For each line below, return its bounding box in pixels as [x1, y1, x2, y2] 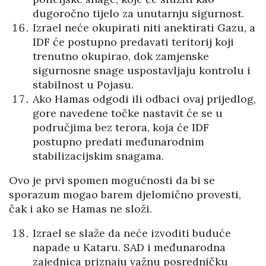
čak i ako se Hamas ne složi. [9, 202, 152, 216]
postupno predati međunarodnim [33, 135, 204, 149]
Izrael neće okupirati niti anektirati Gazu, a [33, 21, 255, 35]
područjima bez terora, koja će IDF [33, 121, 209, 135]
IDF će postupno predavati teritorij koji [33, 35, 234, 49]
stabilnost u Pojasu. [33, 78, 134, 92]
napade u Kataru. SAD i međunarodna [33, 240, 226, 255]
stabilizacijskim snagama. [33, 149, 164, 163]
